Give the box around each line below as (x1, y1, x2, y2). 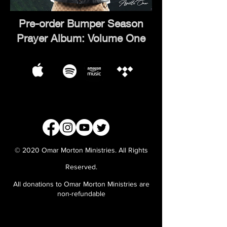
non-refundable (57, 190, 105, 198)
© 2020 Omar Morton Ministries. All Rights (14, 146, 148, 154)
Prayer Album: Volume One (17, 32, 145, 45)
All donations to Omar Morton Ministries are (13, 180, 149, 188)
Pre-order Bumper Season (19, 17, 143, 30)
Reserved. (65, 163, 97, 171)
